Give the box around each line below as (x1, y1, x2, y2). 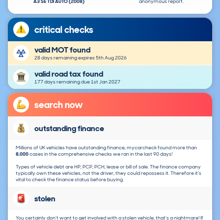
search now (34, 98, 83, 111)
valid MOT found (34, 44, 91, 55)
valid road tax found (34, 68, 104, 79)
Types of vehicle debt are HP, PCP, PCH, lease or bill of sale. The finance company (16, 164, 201, 170)
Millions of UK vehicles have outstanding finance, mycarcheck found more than (16, 144, 197, 151)
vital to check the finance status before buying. (16, 176, 124, 183)
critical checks (34, 23, 94, 36)
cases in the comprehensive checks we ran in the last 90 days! (28, 151, 172, 157)
